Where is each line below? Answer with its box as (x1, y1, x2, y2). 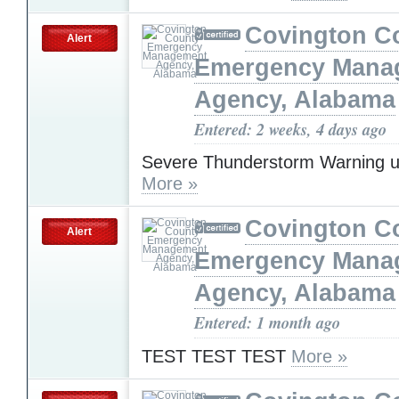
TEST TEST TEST (142, 346, 291, 366)
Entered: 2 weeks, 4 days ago (194, 117, 387, 141)
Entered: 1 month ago (194, 311, 340, 335)
